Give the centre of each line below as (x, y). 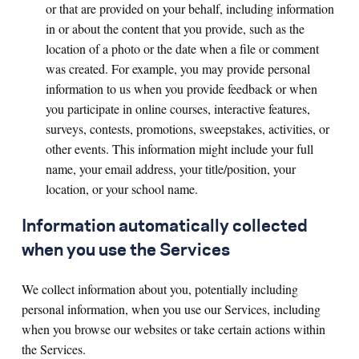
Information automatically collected (165, 227)
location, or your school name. (122, 189)
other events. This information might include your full (179, 149)
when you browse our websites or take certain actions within (173, 329)
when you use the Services (126, 251)
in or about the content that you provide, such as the (175, 28)
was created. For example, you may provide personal (178, 69)
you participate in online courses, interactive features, (178, 109)
